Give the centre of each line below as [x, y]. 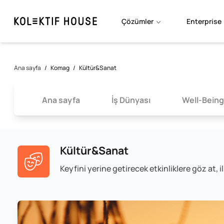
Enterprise [204, 21]
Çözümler [137, 21]
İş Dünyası [131, 100]
